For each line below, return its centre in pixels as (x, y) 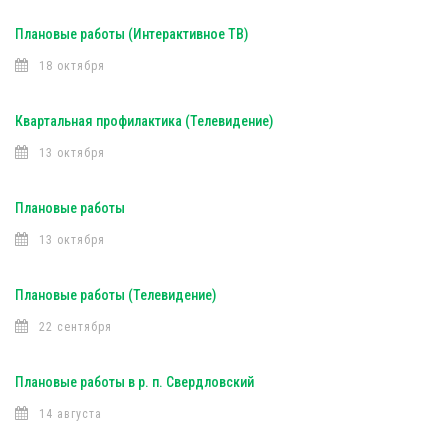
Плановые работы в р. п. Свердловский (134, 382)
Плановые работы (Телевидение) (115, 295)
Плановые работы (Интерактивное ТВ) (131, 34)
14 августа (70, 414)
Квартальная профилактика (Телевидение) (144, 121)
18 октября (72, 66)
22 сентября (75, 327)
